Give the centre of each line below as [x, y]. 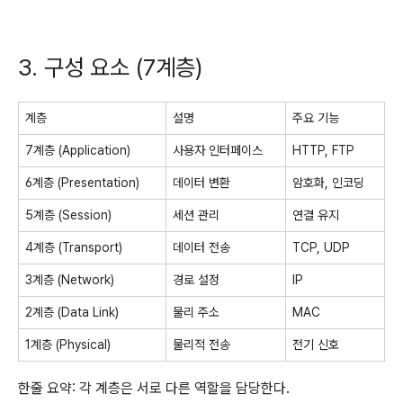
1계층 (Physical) [68, 344]
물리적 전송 [201, 344]
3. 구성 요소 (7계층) [110, 67]
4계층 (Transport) [74, 247]
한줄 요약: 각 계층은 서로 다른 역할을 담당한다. [154, 388]
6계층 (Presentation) [82, 182]
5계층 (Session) [68, 215]
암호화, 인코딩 [328, 182]
